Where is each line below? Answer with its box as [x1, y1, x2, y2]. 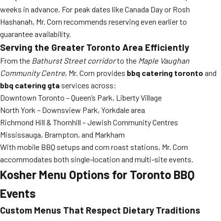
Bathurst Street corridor [32, 56, 115, 65]
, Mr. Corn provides [65, 68, 127, 77]
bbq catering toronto [127, 68, 203, 77]
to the [115, 56, 138, 65]
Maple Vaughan [138, 56, 189, 65]
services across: [60, 80, 116, 90]
